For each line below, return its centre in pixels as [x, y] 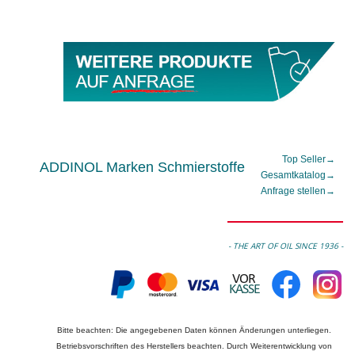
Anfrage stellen [293, 191]
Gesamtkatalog [293, 176]
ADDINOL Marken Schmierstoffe [142, 168]
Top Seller [304, 160]
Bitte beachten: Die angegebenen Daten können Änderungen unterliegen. [194, 330]
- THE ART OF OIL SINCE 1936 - [286, 246]
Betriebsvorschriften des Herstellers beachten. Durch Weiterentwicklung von [194, 346]
